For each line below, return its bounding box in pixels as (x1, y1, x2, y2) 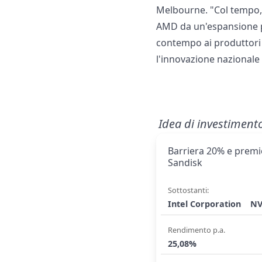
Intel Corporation (168, 198, 242, 210)
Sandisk (168, 156, 203, 170)
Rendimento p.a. (168, 224, 226, 235)
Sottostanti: (168, 185, 209, 196)
